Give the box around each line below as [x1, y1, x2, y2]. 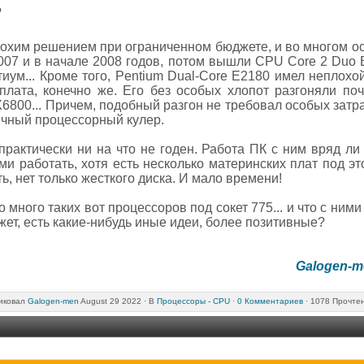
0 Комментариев [236, 296, 303, 305]
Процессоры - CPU [156, 296, 230, 305]
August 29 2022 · [78, 296, 149, 305]
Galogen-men [27, 296, 79, 305]
